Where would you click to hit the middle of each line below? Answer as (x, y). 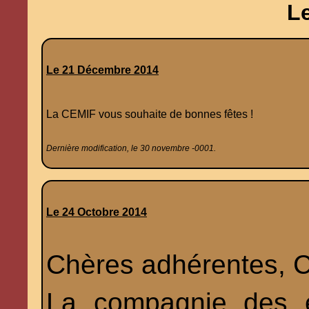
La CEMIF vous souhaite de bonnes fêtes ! (150, 114)
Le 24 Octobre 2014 (97, 212)
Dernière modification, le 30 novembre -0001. (131, 149)
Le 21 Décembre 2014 (102, 70)
